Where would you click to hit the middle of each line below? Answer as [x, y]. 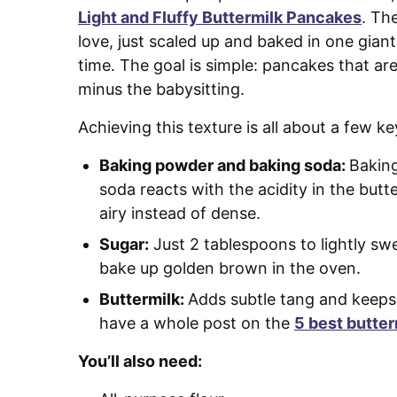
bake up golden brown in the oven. [230, 268]
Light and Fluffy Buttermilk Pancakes [220, 17]
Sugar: [124, 244]
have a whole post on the [197, 323]
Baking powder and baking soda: [224, 165]
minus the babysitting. [161, 89]
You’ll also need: [142, 361]
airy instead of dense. [180, 213]
